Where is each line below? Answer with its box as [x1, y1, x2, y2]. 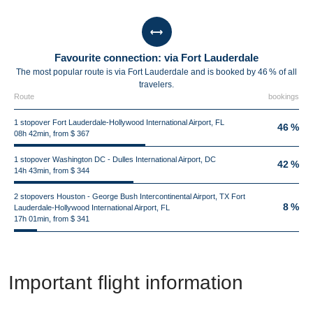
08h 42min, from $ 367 [14, 129, 89, 138]
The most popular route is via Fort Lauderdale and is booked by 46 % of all [16, 67, 297, 77]
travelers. [139, 80, 174, 89]
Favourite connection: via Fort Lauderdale [54, 52, 259, 64]
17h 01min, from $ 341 [14, 214, 89, 223]
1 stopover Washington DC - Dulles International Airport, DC [14, 155, 216, 163]
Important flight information [8, 272, 243, 293]
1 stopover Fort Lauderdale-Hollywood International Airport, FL [14, 118, 224, 126]
